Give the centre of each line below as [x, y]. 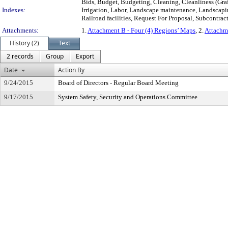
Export [85, 56]
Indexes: [14, 10]
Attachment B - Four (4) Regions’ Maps [141, 30]
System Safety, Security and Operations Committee [128, 97]
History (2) [24, 43]
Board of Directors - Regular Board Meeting [118, 83]
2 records [20, 56]
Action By [71, 70]
